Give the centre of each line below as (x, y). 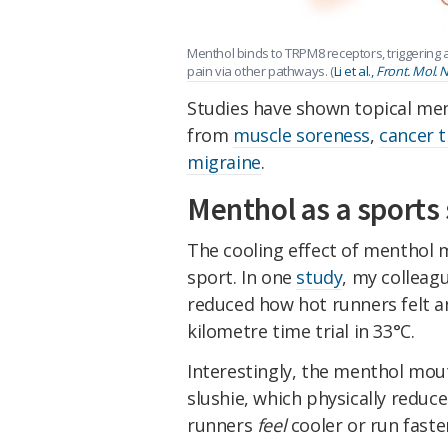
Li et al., (355, 70)
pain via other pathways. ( (260, 70)
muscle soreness (301, 135)
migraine (224, 162)
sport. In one (242, 277)
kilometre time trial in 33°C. (301, 331)
